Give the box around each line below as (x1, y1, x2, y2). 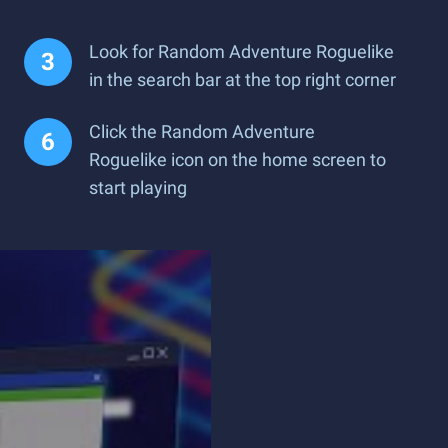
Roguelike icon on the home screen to (89, 149, 386, 170)
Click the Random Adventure (89, 121, 315, 142)
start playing (89, 177, 187, 198)
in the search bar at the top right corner (89, 69, 396, 90)
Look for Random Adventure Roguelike (89, 41, 394, 62)
